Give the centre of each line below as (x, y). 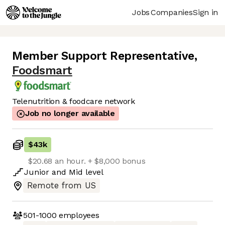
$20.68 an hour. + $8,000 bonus (87, 161)
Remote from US (62, 186)
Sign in (205, 12)
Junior (37, 172)
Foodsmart (42, 71)
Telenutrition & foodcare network (74, 101)
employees (78, 215)
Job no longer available (70, 114)
